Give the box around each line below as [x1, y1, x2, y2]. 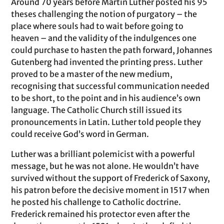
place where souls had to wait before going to [11, 21, 184, 31]
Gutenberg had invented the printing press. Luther [11, 57, 203, 67]
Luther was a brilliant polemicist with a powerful [11, 149, 195, 159]
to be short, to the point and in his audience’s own [11, 93, 201, 103]
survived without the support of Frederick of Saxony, [11, 173, 210, 183]
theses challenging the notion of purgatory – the [11, 9, 197, 19]
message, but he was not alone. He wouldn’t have [11, 161, 199, 171]
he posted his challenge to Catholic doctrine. [11, 197, 181, 207]
